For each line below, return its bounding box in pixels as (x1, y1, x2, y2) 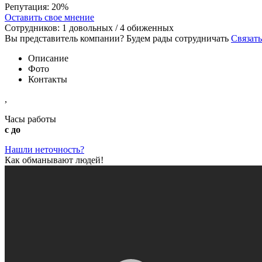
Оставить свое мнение (5, 12, 94, 22)
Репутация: (5, 1, 51, 12)
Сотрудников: (5, 22, 62, 33)
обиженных (125, 22, 174, 33)
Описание (28, 53, 68, 63)
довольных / (67, 22, 120, 33)
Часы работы (5, 113, 56, 124)
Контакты (28, 74, 67, 84)
